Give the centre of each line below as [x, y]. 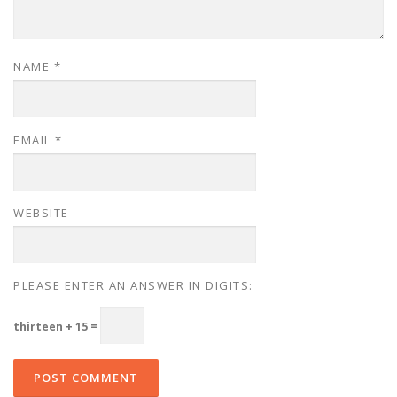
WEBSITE [41, 212]
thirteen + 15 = [57, 326]
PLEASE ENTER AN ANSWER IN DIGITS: [133, 285]
